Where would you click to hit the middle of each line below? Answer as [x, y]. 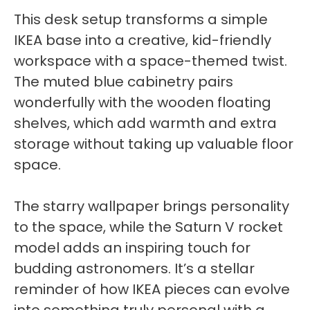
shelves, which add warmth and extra [145, 123]
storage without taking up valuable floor [154, 144]
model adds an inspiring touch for [132, 247]
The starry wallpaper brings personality [152, 206]
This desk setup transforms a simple [141, 19]
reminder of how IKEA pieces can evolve [152, 289]
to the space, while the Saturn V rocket [148, 227]
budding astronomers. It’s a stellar [134, 268]
